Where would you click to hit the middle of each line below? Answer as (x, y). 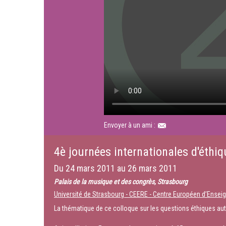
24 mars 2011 (90, 168)
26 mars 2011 (152, 168)
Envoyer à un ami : (130, 125)
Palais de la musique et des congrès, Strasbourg (121, 182)
